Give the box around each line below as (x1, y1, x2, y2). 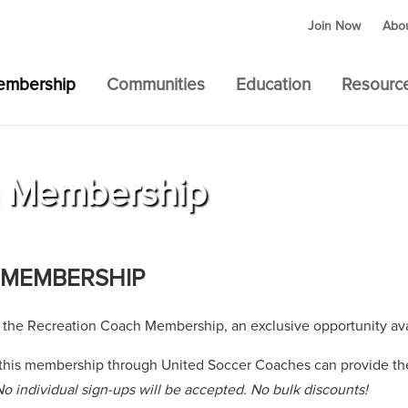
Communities (107, 76, 205, 94)
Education (236, 76, 311, 94)
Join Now (308, 19, 361, 33)
